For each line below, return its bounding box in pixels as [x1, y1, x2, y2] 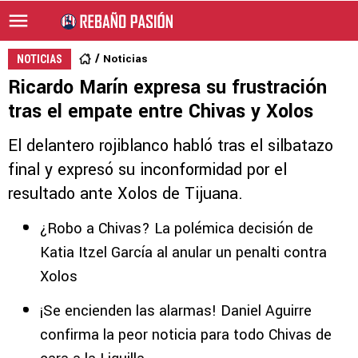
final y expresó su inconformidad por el [8, 158, 287, 181]
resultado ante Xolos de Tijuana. [8, 182, 243, 205]
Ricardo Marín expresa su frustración [8, 74, 327, 101]
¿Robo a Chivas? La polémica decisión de [40, 218, 313, 239]
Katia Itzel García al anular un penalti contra [40, 242, 327, 263]
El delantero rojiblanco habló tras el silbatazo [8, 134, 333, 157]
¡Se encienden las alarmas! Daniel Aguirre [40, 300, 312, 321]
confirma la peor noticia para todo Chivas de [40, 324, 332, 345]
